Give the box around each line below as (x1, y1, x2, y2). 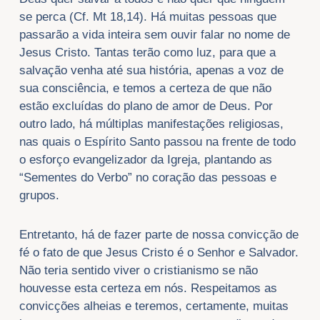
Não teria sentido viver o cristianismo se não (19, 264, 258, 278)
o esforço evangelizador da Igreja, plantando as (19, 153, 272, 167)
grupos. (19, 189, 59, 203)
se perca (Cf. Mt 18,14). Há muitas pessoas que (19, 10, 276, 24)
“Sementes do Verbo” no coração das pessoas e (19, 171, 276, 185)
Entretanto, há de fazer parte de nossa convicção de (19, 228, 299, 242)
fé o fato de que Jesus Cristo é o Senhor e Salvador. (19, 246, 299, 260)
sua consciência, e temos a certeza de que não (19, 81, 271, 96)
